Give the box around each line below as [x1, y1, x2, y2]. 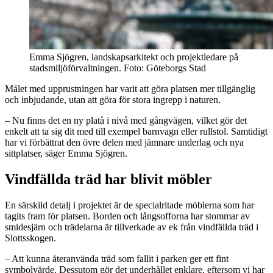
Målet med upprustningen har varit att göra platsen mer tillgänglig [5, 83, 255, 94]
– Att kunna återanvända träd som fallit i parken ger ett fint [5, 253, 229, 264]
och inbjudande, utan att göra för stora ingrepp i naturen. [5, 94, 221, 105]
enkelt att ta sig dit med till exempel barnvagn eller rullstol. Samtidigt [5, 126, 268, 136]
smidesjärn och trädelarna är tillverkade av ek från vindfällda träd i [5, 221, 258, 232]
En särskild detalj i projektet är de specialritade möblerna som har [5, 199, 254, 210]
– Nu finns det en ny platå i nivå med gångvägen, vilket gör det [5, 115, 247, 126]
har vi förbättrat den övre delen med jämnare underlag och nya [5, 136, 244, 147]
